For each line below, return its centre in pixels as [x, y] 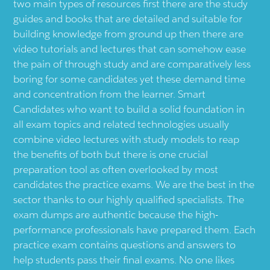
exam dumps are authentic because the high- [116, 214]
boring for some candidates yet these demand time [130, 79]
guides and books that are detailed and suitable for [128, 18]
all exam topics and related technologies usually [121, 124]
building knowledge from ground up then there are [129, 33]
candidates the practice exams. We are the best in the [134, 184]
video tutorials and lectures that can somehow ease [130, 49]
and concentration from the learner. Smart [110, 94]
